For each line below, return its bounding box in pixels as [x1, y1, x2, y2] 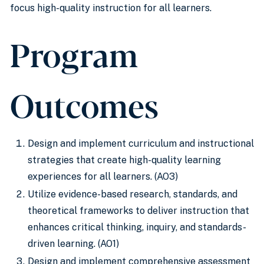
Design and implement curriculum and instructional [28, 138, 254, 149]
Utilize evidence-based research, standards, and [28, 189, 237, 200]
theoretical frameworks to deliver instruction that [28, 205, 249, 216]
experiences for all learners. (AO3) [28, 171, 178, 182]
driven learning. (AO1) [28, 238, 119, 249]
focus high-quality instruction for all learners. [10, 2, 212, 14]
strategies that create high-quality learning [28, 154, 221, 166]
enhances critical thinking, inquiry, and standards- [28, 222, 246, 233]
